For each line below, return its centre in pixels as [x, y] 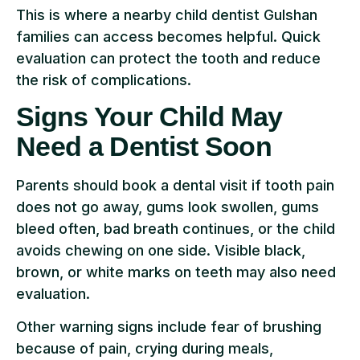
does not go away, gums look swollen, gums [168, 207]
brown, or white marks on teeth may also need [176, 272]
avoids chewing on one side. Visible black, [161, 251]
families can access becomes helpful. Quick [168, 36]
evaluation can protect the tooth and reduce [168, 58]
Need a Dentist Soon [144, 147]
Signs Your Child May [149, 117]
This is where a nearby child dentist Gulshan [167, 14]
